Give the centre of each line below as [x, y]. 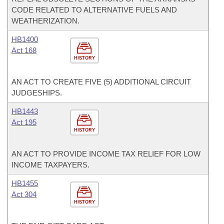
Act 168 [24, 50]
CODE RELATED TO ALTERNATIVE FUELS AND [94, 10]
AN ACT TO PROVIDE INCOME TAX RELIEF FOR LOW [106, 154]
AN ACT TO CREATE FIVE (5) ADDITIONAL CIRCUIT [101, 82]
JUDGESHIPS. [37, 93]
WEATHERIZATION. [45, 21]
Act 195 [24, 122]
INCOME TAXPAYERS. [50, 165]
